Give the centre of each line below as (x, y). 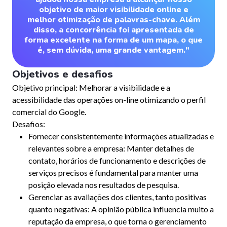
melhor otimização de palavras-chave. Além (113, 20)
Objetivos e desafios (63, 74)
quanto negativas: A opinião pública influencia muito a (121, 209)
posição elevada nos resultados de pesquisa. (104, 185)
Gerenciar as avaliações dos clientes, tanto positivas (118, 197)
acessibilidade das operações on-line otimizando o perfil (109, 100)
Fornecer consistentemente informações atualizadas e (121, 136)
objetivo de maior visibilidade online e (113, 10)
